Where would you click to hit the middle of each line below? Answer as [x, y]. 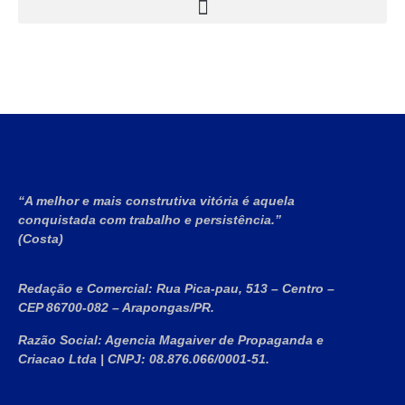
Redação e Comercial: [85, 289]
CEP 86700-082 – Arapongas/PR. [116, 308]
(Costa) [41, 238]
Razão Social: [60, 339]
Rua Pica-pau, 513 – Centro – [244, 289]
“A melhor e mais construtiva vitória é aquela [156, 200]
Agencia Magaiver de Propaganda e [213, 339]
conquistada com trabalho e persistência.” [150, 219]
